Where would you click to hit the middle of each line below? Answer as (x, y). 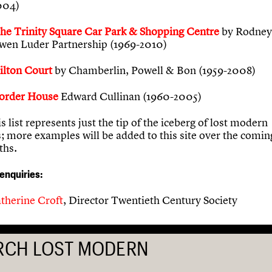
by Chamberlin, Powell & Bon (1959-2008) (155, 70)
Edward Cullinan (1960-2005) (130, 96)
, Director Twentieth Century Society (150, 200)
